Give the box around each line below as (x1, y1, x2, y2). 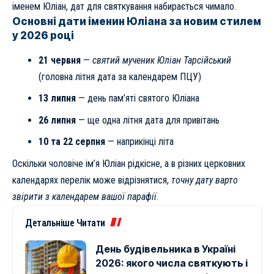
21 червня (38, 54, 81, 66)
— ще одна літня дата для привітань (75, 114, 220, 126)
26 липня (38, 114, 76, 126)
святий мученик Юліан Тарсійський (92, 54, 231, 66)
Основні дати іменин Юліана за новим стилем (12, 15, 261, 28)
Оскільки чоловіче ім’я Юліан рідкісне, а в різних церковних (12, 157, 245, 169)
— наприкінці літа (105, 136, 174, 148)
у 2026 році (12, 29, 74, 42)
